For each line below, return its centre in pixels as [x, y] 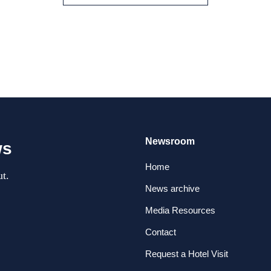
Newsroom [170, 141]
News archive [172, 188]
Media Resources [180, 210]
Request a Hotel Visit [187, 254]
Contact [161, 232]
